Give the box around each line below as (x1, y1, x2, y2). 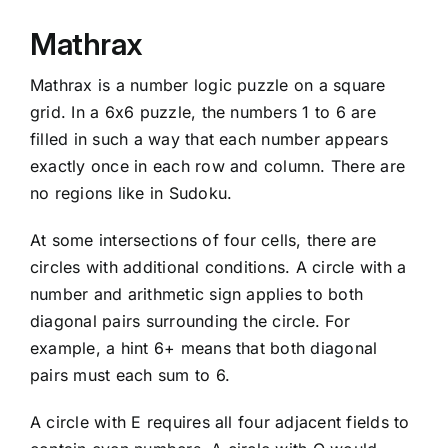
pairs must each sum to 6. (29, 365, 230, 386)
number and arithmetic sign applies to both (29, 284, 364, 305)
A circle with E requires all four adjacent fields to (29, 412, 410, 433)
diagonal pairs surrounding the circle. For (29, 311, 351, 332)
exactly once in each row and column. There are (29, 156, 406, 177)
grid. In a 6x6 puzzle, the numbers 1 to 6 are (29, 102, 376, 123)
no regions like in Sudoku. (29, 183, 233, 204)
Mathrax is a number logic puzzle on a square (29, 75, 386, 96)
